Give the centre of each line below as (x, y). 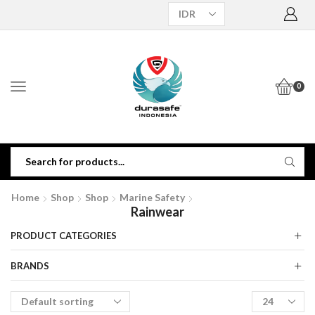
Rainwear (157, 211)
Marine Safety (152, 197)
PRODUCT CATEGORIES (64, 235)
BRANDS (30, 265)
